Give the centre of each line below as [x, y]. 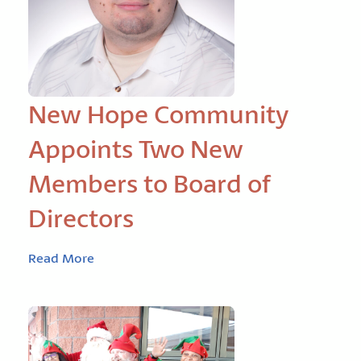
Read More [61, 257]
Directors [81, 218]
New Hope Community [159, 114]
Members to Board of [149, 183]
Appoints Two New [136, 149]
